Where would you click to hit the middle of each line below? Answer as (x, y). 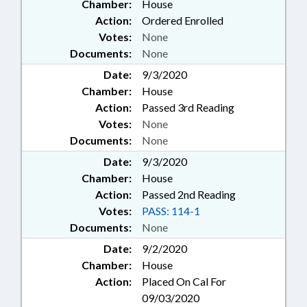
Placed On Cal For (184, 281)
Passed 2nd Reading (189, 194)
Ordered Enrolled (183, 20)
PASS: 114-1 (171, 211)
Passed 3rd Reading (188, 107)
